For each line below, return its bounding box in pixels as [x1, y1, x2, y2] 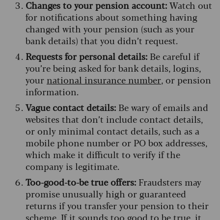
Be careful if [147, 50, 199, 63]
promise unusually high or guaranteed [26, 187, 186, 200]
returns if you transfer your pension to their [26, 199, 209, 212]
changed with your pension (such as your [26, 22, 194, 35]
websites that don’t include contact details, [26, 112, 203, 126]
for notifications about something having [26, 10, 197, 24]
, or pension [161, 73, 211, 86]
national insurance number [47, 73, 161, 86]
